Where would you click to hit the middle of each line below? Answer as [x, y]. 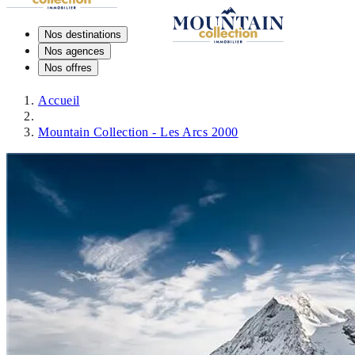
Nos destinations [83, 34]
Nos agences [74, 51]
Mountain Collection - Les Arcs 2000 [138, 132]
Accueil [59, 100]
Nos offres [68, 67]
